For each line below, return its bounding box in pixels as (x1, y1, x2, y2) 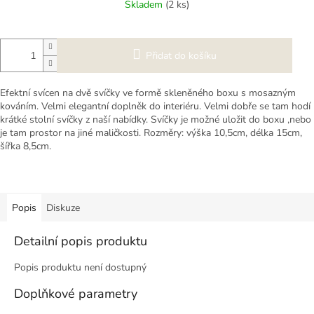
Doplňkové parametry (14, 285, 137, 303)
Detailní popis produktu (14, 233, 147, 250)
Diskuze (46, 201, 80, 215)
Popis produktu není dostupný (14, 261, 146, 275)
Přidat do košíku (146, 49, 217, 63)
